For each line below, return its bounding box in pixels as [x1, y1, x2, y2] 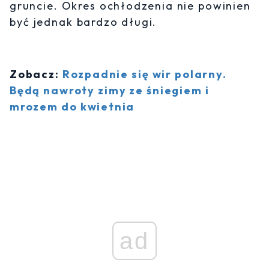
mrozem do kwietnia [10, 100, 135, 114]
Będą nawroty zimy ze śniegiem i [10, 83, 210, 98]
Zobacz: [10, 67, 62, 82]
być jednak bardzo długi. [10, 15, 157, 29]
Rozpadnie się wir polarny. [62, 67, 227, 82]
